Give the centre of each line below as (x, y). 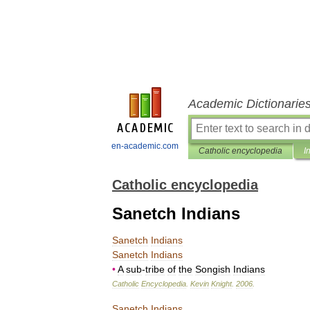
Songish (213, 269)
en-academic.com (145, 146)
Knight (221, 284)
